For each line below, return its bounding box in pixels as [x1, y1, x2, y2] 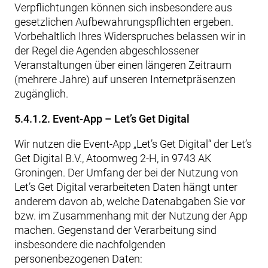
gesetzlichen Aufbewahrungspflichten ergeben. [14, 16, 233, 28]
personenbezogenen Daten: [14, 252, 142, 265]
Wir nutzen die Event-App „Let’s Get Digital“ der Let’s [14, 138, 252, 150]
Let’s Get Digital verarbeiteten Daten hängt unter [14, 181, 237, 193]
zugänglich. [14, 87, 68, 100]
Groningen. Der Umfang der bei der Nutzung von [14, 166, 238, 179]
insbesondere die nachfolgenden [14, 238, 166, 251]
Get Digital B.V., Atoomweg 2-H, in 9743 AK [14, 152, 211, 165]
